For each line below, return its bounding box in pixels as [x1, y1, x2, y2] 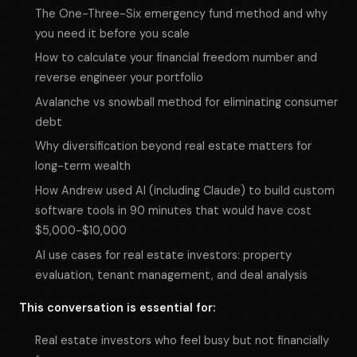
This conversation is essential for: [19, 300, 215, 315]
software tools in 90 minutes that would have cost [35, 203, 312, 218]
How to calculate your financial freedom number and [35, 50, 317, 65]
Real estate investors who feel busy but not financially [35, 332, 329, 347]
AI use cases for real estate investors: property [35, 247, 292, 262]
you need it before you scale [35, 25, 190, 41]
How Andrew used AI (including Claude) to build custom [35, 183, 335, 198]
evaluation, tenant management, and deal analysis [35, 267, 308, 282]
